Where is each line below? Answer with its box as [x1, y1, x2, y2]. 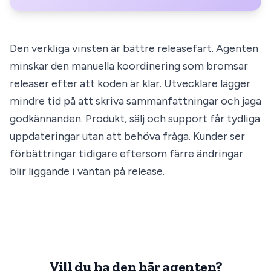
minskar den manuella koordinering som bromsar [10, 59, 248, 73]
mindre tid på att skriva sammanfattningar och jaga [10, 94, 261, 108]
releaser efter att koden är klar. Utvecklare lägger [10, 77, 250, 91]
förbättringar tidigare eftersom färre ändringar [10, 147, 243, 161]
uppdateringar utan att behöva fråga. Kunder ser [10, 129, 245, 143]
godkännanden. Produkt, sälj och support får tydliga [10, 112, 260, 126]
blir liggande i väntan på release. [10, 165, 165, 178]
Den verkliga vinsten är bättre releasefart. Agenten [10, 42, 258, 56]
